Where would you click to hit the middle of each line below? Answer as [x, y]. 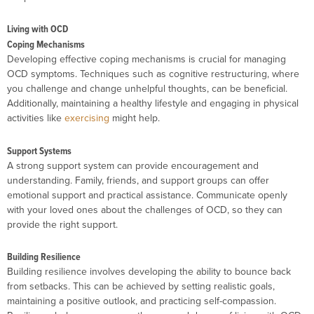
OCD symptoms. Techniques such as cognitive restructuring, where [153, 74]
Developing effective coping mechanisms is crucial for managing [146, 59]
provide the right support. [62, 224]
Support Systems [39, 151]
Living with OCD [37, 29]
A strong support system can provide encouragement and [133, 165]
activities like [36, 118]
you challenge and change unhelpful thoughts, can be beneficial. [147, 89]
